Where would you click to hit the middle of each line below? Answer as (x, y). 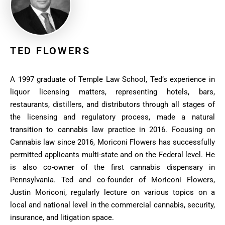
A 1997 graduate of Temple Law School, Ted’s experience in (113, 79)
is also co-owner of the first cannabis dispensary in (113, 167)
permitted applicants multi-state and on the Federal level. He (113, 154)
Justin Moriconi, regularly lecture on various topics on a (113, 192)
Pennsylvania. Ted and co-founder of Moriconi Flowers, (113, 180)
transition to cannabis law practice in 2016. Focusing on (113, 129)
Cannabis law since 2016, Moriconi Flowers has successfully (113, 142)
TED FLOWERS (50, 50)
